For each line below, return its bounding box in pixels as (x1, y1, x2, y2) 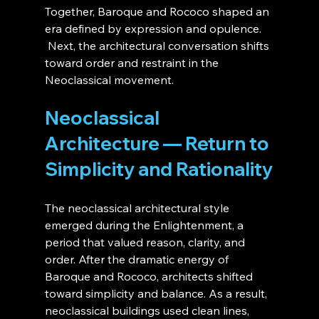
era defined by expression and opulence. (44, 21, 261, 36)
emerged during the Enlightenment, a (44, 218, 246, 233)
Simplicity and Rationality (44, 157, 273, 182)
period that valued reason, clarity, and (44, 235, 248, 250)
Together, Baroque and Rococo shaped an (44, 4, 272, 19)
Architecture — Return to (44, 132, 273, 156)
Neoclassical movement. (44, 73, 174, 88)
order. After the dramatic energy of (44, 252, 231, 267)
